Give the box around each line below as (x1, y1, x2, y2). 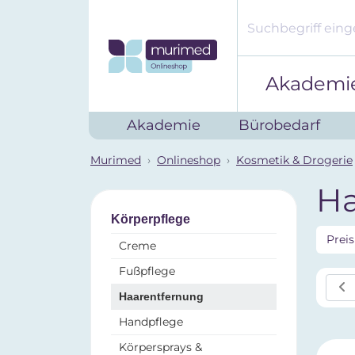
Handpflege (119, 315, 183, 329)
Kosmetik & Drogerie (236, 153, 353, 167)
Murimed (90, 153, 141, 167)
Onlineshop (157, 153, 220, 167)
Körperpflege (111, 212, 190, 226)
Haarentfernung (119, 290, 204, 303)
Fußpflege (119, 264, 175, 278)
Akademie (127, 116, 200, 134)
